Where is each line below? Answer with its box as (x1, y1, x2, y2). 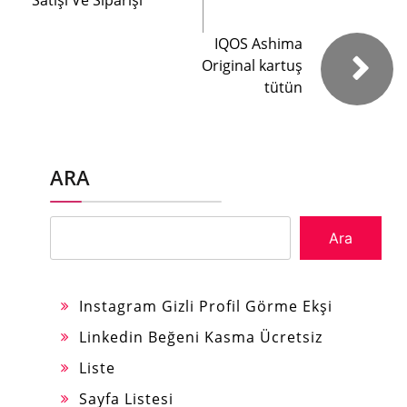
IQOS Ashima (214, 34, 303, 54)
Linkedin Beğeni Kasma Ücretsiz (79, 327, 323, 347)
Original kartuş (202, 55, 303, 75)
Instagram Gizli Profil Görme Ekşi (79, 296, 333, 316)
